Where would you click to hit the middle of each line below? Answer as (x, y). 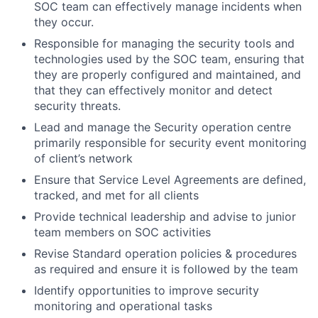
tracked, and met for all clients (116, 195)
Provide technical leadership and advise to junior (165, 216)
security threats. (77, 106)
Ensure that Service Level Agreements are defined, (170, 180)
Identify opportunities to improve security (147, 290)
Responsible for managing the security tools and (164, 43)
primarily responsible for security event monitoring (170, 143)
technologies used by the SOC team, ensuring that (169, 59)
